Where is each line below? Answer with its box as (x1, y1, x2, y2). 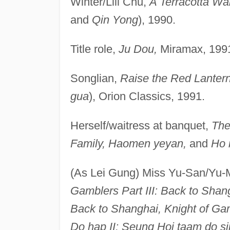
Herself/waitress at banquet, (70, 119, 212, 132)
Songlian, (70, 71, 120, 85)
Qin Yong (91, 13, 138, 26)
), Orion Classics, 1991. (88, 89, 205, 103)
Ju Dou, (118, 42, 157, 55)
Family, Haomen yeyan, (70, 137, 186, 150)
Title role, (70, 42, 119, 55)
